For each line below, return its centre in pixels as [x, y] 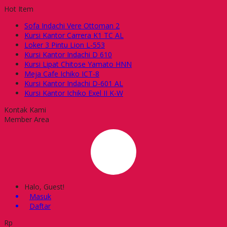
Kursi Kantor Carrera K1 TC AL [74, 35]
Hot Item [19, 9]
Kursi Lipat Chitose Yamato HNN [78, 64]
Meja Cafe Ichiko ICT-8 [62, 74]
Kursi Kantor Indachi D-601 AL [74, 83]
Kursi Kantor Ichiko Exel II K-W [74, 93]
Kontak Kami [25, 110]
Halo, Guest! [44, 187]
